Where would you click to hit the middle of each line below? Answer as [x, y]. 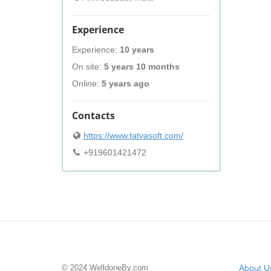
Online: [87, 83]
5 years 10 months [142, 67]
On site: [88, 67]
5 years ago [126, 83]
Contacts [93, 116]
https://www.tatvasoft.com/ [133, 135]
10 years [137, 50]
